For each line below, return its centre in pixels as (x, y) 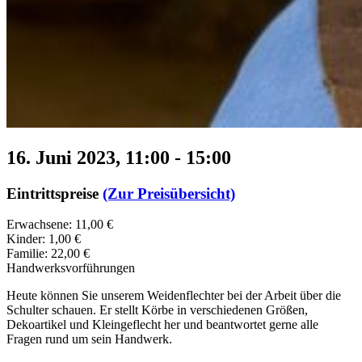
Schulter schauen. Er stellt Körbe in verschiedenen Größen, (157, 310)
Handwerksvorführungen (71, 268)
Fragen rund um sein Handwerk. (89, 339)
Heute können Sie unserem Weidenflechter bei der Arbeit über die (174, 296)
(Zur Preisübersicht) (169, 193)
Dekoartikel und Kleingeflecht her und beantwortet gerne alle (162, 325)
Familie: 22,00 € (48, 254)
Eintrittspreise (55, 193)
